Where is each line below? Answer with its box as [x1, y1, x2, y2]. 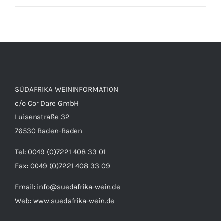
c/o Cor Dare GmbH [15, 99, 79, 108]
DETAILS [98, 97, 123, 105]
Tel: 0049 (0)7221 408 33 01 [15, 147, 106, 157]
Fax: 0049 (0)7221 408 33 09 [15, 161, 110, 171]
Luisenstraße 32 [15, 112, 70, 122]
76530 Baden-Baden [15, 126, 82, 136]
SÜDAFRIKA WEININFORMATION [15, 85, 118, 94]
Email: [15, 183, 37, 192]
